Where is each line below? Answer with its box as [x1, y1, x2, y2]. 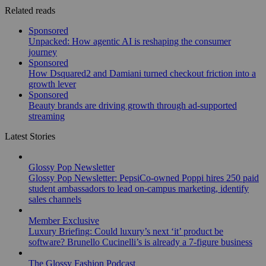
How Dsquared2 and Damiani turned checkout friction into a [28, 68, 256, 78]
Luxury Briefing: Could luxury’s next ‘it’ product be [28, 226, 223, 236]
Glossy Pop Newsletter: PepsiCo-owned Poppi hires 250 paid [28, 172, 259, 183]
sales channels [28, 194, 81, 204]
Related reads [5, 5, 55, 15]
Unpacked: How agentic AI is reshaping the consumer [28, 36, 231, 46]
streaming [28, 110, 65, 121]
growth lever [28, 78, 76, 89]
